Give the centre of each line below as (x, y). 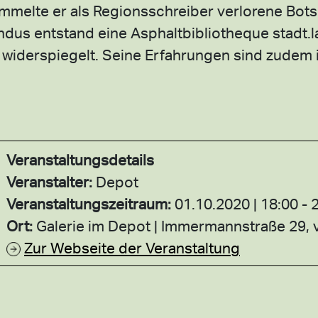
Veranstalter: (51, 181)
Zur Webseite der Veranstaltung (132, 247)
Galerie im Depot (95, 225)
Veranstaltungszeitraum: (91, 203)
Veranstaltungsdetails (80, 159)
